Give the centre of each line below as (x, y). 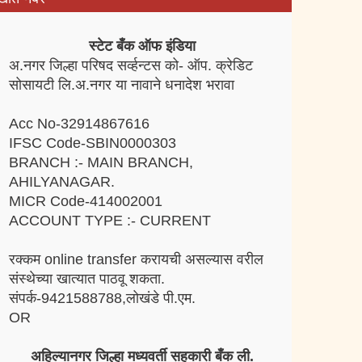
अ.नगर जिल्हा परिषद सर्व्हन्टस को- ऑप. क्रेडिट (131, 65)
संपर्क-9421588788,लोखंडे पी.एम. (102, 298)
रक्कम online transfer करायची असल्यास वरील (136, 259)
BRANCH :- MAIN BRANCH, (101, 162)
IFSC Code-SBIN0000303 (93, 143)
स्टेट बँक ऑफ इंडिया (142, 46)
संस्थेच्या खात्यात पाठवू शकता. (87, 278)
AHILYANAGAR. (62, 181)
